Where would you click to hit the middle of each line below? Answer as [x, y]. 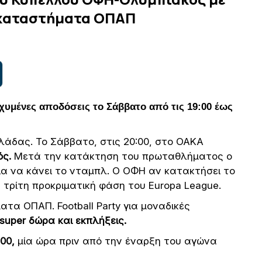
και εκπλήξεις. [92, 220]
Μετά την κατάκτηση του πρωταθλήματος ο [122, 156]
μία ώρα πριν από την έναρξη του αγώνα [116, 241]
